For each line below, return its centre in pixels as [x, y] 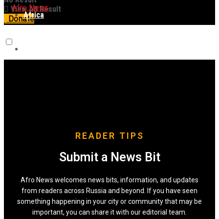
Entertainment [47, 118]
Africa [34, 15]
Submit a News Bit [109, 157]
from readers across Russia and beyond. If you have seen [109, 191]
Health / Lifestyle [53, 83]
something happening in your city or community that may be [109, 201]
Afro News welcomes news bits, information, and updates [109, 180]
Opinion [36, 186]
